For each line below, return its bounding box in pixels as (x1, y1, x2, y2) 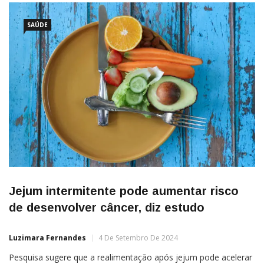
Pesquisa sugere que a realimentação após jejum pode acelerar (9, 251, 252, 263)
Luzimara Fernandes (9, 232, 86, 243)
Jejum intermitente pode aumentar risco (9, 184, 239, 197)
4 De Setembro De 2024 (98, 232, 178, 243)
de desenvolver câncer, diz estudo (9, 200, 204, 214)
